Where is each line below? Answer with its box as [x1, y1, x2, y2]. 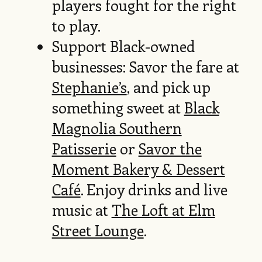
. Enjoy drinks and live [80, 179, 227, 199]
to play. [51, 15, 104, 36]
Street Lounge [51, 220, 144, 240]
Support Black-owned [51, 36, 195, 56]
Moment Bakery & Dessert [51, 158, 225, 179]
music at [51, 199, 112, 220]
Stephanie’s [51, 77, 127, 97]
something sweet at [51, 97, 184, 118]
